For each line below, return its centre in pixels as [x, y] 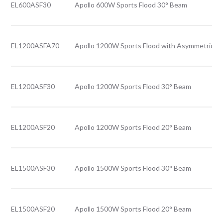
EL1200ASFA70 [35, 46]
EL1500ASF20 [33, 209]
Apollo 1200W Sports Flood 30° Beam [133, 86]
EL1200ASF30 [33, 86]
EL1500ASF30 [33, 168]
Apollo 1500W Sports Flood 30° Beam [133, 168]
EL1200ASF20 [33, 127]
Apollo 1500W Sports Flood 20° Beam [133, 209]
